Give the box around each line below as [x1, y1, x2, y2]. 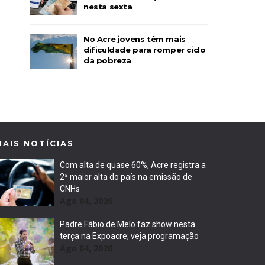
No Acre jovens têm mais [83, 34, 186, 44]
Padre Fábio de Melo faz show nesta [59, 219, 195, 229]
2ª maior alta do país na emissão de [59, 172, 192, 182]
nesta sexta [83, 2, 132, 11]
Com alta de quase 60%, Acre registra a [59, 160, 206, 170]
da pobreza [83, 56, 131, 65]
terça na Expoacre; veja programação [59, 231, 199, 241]
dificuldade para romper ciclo [83, 45, 206, 54]
